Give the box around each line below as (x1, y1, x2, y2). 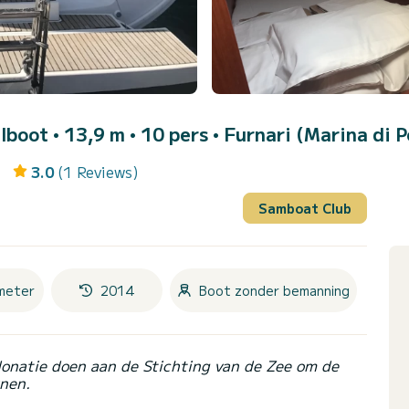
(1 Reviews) (57, 161, 139, 184)
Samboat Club (258, 198, 351, 217)
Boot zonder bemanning (199, 280, 350, 299)
